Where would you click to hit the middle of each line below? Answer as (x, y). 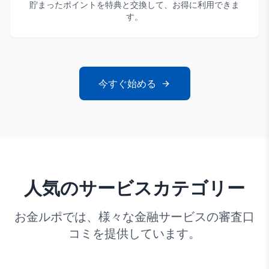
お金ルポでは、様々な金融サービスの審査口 (134, 216)
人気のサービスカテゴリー (134, 188)
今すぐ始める (127, 83)
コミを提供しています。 (134, 233)
